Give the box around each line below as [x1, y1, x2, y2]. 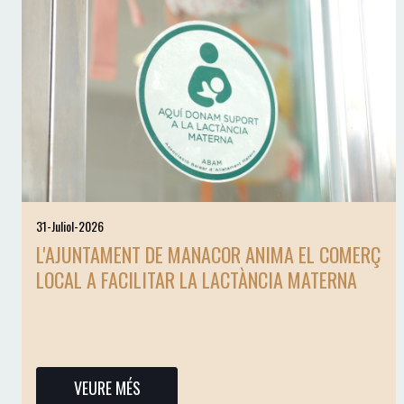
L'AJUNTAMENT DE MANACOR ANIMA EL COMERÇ [36, 240, 381, 270]
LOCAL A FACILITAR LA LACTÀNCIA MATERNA [36, 265, 357, 295]
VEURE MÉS [73, 376, 141, 400]
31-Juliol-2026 [36, 216, 104, 236]
